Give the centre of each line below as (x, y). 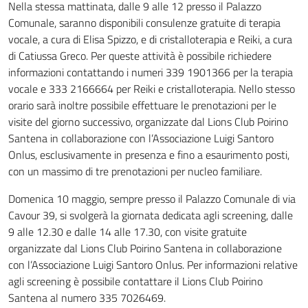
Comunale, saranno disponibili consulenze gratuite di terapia (144, 23)
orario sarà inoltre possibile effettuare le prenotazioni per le (142, 105)
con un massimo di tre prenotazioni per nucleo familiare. (135, 171)
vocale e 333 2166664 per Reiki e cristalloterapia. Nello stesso (152, 89)
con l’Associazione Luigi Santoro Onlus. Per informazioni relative (153, 265)
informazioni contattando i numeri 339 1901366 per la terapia (151, 72)
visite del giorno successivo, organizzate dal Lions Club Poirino (148, 122)
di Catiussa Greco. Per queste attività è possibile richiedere (140, 56)
